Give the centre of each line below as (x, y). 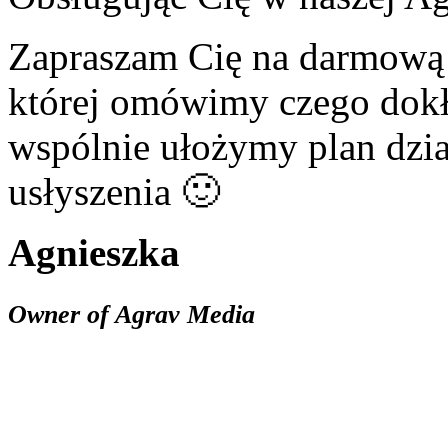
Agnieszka (94, 253)
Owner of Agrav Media (131, 315)
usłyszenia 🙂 (114, 192)
